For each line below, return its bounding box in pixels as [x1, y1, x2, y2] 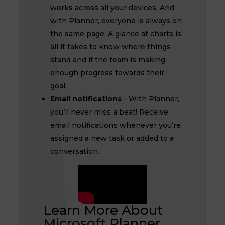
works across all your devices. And [50, 3, 174, 12]
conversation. [50, 147, 99, 156]
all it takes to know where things [50, 42, 171, 51]
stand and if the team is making [50, 55, 165, 64]
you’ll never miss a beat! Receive [50, 107, 168, 117]
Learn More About [43, 202, 163, 218]
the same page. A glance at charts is [50, 29, 181, 38]
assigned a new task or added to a [50, 134, 174, 143]
